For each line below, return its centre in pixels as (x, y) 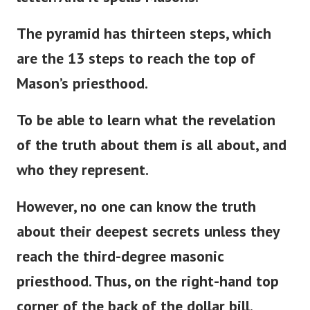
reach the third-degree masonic (120, 256)
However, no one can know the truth (136, 206)
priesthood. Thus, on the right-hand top (148, 281)
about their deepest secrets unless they (148, 231)
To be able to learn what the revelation (146, 119)
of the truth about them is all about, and (152, 144)
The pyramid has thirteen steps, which (144, 33)
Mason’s (43, 83)
